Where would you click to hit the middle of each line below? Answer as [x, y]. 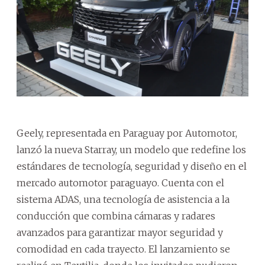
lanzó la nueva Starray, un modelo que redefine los [131, 149]
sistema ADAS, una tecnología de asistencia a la [123, 199]
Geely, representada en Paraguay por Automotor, [127, 133]
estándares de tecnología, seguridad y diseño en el [132, 166]
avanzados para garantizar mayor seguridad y [120, 232]
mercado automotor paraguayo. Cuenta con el [120, 182]
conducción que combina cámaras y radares [116, 216]
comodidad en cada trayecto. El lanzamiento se [123, 249]
